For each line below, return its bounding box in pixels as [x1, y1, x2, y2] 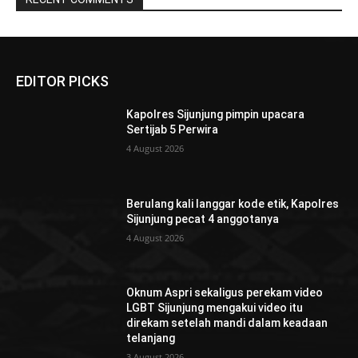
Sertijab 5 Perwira [126, 123, 219, 137]
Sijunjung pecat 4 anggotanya [126, 212, 280, 225]
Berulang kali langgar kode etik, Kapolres [126, 197, 340, 210]
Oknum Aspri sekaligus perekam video [126, 286, 324, 300]
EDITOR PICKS [16, 73, 109, 90]
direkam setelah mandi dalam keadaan [126, 316, 328, 330]
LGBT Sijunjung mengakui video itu [126, 301, 304, 315]
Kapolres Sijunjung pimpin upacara [126, 108, 305, 121]
